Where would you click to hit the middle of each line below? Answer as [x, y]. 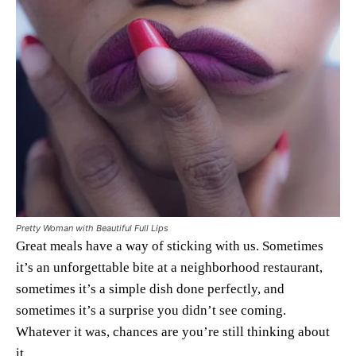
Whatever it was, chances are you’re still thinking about [173, 331]
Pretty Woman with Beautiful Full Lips [92, 228]
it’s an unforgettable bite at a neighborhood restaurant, [169, 267]
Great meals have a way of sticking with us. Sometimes [170, 246]
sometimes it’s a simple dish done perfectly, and [150, 288]
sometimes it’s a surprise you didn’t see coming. [151, 310]
